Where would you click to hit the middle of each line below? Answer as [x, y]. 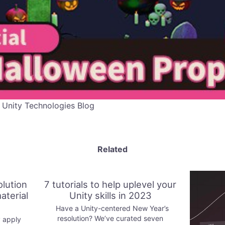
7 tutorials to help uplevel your [110, 184]
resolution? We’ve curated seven [110, 218]
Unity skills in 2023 [110, 195]
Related [113, 149]
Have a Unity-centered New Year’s [110, 208]
